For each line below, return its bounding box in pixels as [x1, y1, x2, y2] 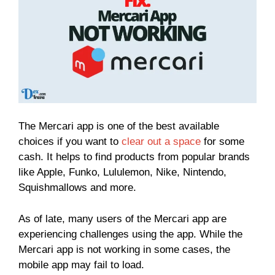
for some [201, 136, 244, 148]
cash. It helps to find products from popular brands [18, 151, 250, 163]
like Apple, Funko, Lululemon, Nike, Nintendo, [18, 166, 227, 179]
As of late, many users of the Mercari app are [18, 212, 227, 225]
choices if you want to [18, 136, 122, 148]
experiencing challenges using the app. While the [18, 228, 242, 240]
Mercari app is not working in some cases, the [18, 243, 230, 255]
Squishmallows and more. [18, 182, 136, 194]
